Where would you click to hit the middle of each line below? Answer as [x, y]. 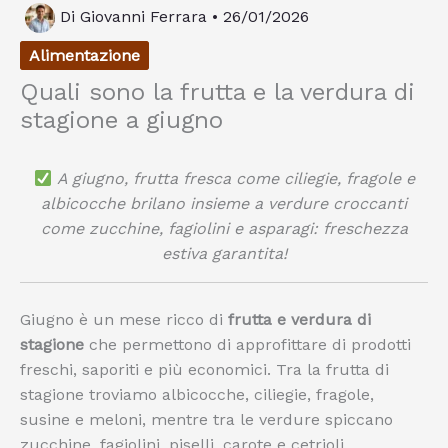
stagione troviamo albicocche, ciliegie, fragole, [197, 395]
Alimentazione [84, 56]
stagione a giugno [121, 120]
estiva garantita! [224, 254]
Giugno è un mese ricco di [124, 320]
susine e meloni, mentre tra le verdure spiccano [206, 420]
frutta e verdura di [299, 320]
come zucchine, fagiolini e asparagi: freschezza [224, 229]
